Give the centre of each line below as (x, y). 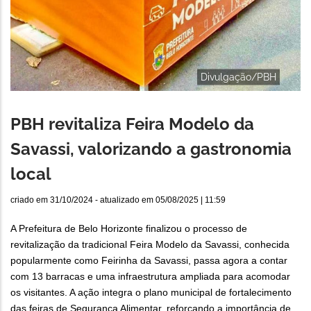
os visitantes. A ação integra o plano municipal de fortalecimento (151, 293)
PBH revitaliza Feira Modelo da (132, 124)
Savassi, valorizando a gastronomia (151, 149)
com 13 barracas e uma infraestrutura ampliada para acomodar (150, 277)
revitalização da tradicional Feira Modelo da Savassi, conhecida (150, 245)
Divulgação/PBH (238, 77)
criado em (30, 200)
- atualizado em (124, 200)
